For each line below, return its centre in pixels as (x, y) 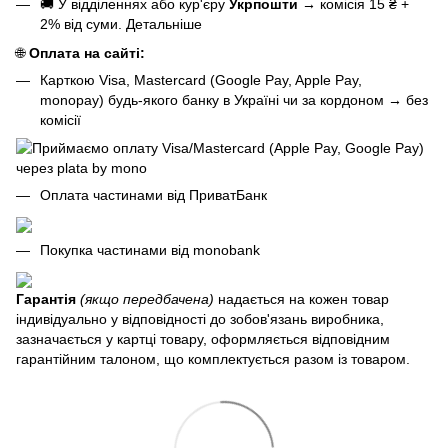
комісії (60, 119)
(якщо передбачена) (147, 298)
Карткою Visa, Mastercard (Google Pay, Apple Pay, (201, 79)
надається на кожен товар (301, 298)
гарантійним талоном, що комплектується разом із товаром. (215, 358)
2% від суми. (83, 24)
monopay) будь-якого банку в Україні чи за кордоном (214, 99)
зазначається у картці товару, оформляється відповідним (203, 338)
